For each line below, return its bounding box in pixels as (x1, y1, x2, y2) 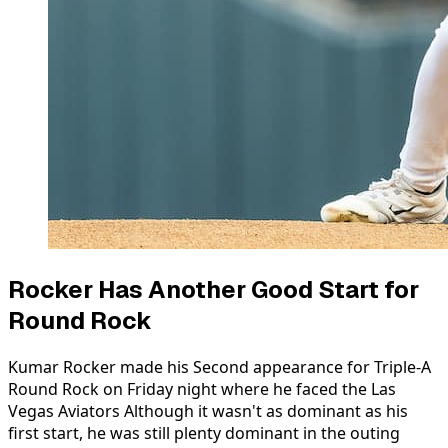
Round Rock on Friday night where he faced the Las (8, 378, 396, 401)
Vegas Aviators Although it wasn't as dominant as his (8, 400, 408, 423)
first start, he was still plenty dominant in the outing (8, 422, 400, 445)
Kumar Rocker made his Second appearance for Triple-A (8, 356, 431, 379)
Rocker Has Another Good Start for (8, 274, 419, 306)
